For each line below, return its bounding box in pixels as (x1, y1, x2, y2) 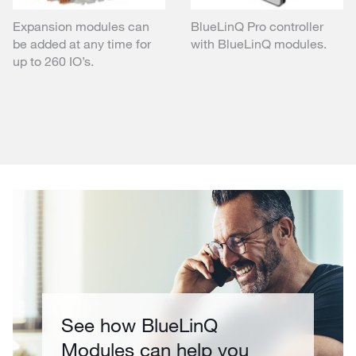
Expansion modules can (13, 17, 149, 33)
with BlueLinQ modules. (191, 35, 327, 51)
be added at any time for (13, 35, 151, 51)
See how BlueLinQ (61, 312, 219, 336)
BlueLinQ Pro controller (191, 17, 323, 33)
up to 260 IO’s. (13, 52, 94, 68)
